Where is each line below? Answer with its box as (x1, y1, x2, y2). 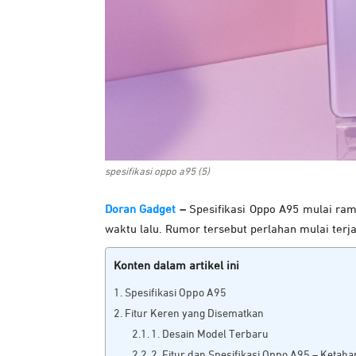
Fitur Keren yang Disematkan (124, 308, 264, 320)
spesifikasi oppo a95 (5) (105, 167, 210, 178)
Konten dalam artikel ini (114, 260, 239, 273)
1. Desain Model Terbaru (151, 329, 269, 341)
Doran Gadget (105, 203, 176, 216)
